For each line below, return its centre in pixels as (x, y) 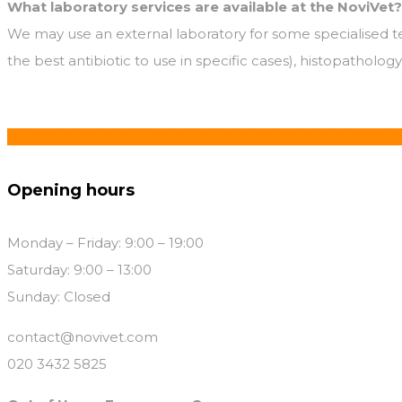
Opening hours (71, 190)
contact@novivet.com (83, 336)
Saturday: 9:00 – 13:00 (79, 269)
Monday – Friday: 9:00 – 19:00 (105, 242)
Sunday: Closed (59, 296)
